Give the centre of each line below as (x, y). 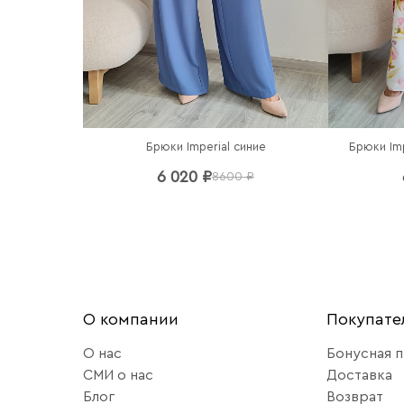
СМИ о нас (118, 376)
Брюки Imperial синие (206, 147)
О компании (131, 320)
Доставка (359, 376)
